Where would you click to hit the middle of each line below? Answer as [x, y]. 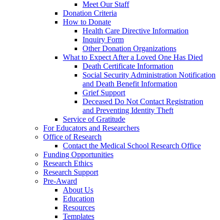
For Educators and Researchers [91, 128]
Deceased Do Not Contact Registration [143, 102]
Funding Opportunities [78, 155]
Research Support [71, 172]
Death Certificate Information [128, 66]
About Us [78, 190]
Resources [79, 208]
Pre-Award [60, 181]
